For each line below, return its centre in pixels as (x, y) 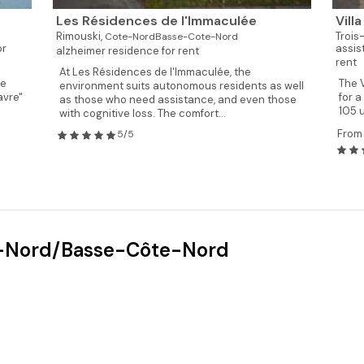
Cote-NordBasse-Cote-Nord (171, 37)
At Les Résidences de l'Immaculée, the (155, 72)
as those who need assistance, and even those (178, 100)
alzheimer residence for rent (127, 51)
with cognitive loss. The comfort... (142, 113)
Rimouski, (80, 36)
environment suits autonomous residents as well (181, 86)
